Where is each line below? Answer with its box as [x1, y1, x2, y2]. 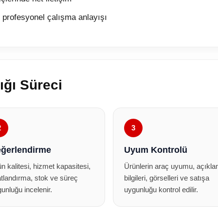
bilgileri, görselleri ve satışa [124, 174, 209, 182]
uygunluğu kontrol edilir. [124, 185, 198, 194]
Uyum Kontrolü [124, 145, 187, 155]
